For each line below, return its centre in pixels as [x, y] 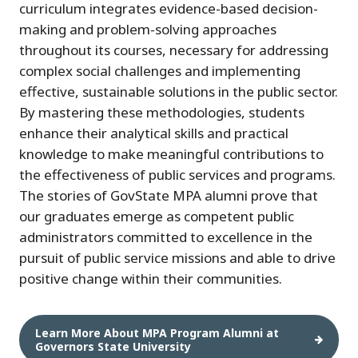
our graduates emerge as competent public [157, 217]
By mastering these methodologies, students [162, 113]
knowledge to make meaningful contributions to [171, 154]
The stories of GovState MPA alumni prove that [169, 196]
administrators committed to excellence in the [166, 237]
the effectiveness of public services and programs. [177, 175]
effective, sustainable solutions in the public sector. [179, 92]
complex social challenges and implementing [160, 71]
